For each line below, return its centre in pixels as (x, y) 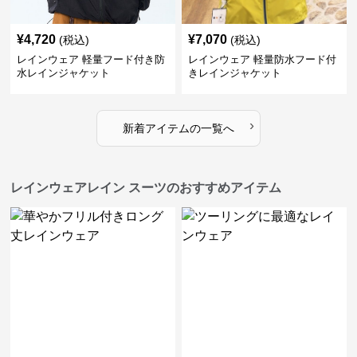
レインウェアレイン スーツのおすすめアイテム (146, 188)
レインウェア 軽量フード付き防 (91, 59)
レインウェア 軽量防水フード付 (262, 59)
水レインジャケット (64, 73)
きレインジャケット (234, 73)
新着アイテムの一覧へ (178, 128)
